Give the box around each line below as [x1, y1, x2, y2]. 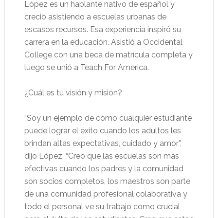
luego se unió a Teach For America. [24, 63, 149, 72]
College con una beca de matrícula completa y [24, 50, 193, 59]
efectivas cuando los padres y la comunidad [24, 164, 183, 173]
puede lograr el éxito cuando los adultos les [24, 126, 181, 135]
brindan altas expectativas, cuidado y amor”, [24, 139, 182, 148]
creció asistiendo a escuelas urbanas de [24, 12, 166, 21]
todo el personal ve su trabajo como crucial [24, 202, 180, 211]
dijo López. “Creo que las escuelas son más [24, 151, 179, 161]
